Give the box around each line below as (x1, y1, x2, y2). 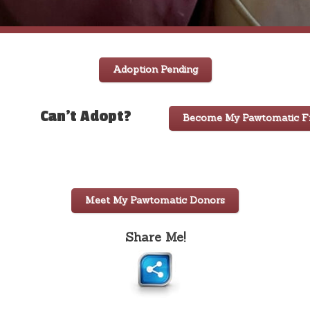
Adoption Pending (112, 63, 198, 76)
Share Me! (125, 229, 185, 246)
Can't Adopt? (40, 107, 131, 126)
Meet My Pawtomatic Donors (85, 194, 225, 207)
